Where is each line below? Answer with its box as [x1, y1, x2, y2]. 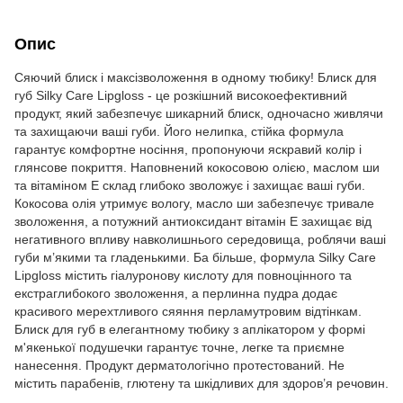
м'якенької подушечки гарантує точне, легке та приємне [14, 340, 345, 354]
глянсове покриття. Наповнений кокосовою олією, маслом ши [14, 160, 380, 175]
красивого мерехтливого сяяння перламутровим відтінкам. [14, 304, 362, 318]
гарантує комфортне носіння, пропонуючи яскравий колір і [14, 142, 362, 157]
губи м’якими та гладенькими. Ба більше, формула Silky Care [14, 250, 376, 264]
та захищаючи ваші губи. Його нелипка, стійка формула [14, 124, 344, 139]
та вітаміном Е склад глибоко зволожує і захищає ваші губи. [14, 178, 365, 193]
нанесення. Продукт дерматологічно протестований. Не [14, 358, 345, 372]
